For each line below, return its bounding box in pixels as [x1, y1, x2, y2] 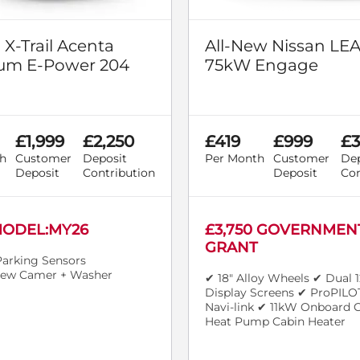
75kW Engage [205, 55, 318, 75]
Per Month [205, 150, 264, 166]
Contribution [83, 165, 155, 180]
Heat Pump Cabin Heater [205, 313, 346, 329]
